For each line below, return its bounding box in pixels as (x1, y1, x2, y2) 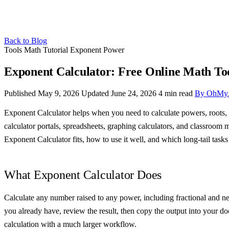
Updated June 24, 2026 (81, 88, 158, 98)
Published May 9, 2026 (4, 88, 81, 98)
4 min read (158, 88, 193, 98)
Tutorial (43, 45, 70, 54)
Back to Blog (4, 36, 47, 45)
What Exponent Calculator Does (4, 168, 162, 181)
